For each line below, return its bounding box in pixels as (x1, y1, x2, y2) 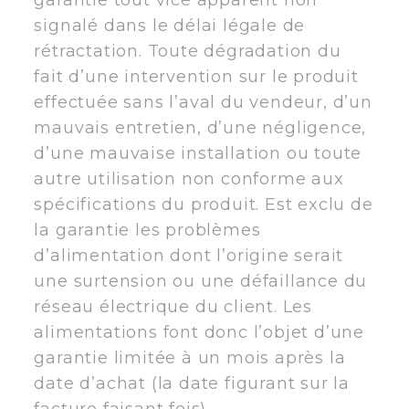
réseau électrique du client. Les (34, 296, 312, 317)
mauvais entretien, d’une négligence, (34, 117, 367, 138)
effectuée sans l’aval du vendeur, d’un (34, 91, 372, 112)
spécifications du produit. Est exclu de (34, 194, 373, 215)
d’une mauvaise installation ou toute (34, 142, 362, 163)
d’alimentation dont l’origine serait (34, 245, 344, 266)
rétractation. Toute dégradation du (34, 40, 341, 61)
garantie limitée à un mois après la (34, 347, 346, 368)
